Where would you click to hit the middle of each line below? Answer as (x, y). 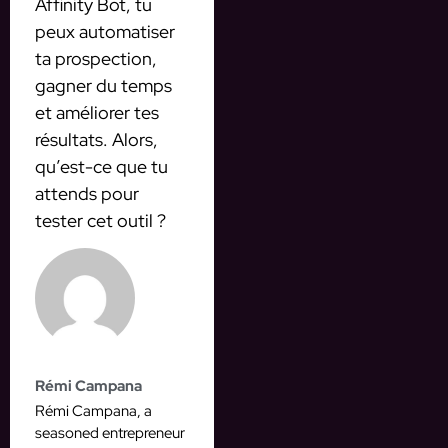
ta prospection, (96, 58)
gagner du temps (103, 85)
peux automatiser (105, 31)
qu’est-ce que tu (101, 166)
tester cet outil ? (100, 220)
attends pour (87, 193)
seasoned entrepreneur (110, 433)
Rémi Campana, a (93, 411)
